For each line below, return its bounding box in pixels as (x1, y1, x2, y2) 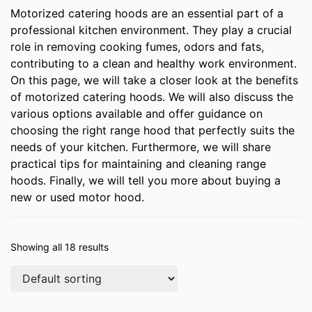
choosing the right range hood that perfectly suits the (10, 123, 295, 137)
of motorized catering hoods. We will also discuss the (10, 90, 293, 104)
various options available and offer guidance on (10, 107, 263, 120)
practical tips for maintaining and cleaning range (10, 157, 266, 171)
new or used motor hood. (10, 190, 144, 204)
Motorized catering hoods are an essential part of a (10, 6, 283, 20)
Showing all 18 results (10, 241, 109, 253)
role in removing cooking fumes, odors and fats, (10, 40, 264, 54)
